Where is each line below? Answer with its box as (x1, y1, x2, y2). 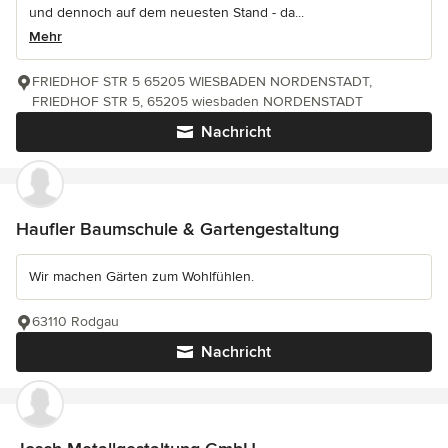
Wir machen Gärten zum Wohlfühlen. (29, 268, 254, 286)
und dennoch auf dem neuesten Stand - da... (29, 4, 304, 22)
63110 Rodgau (32, 313, 119, 331)
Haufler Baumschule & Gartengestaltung (16, 218, 339, 241)
